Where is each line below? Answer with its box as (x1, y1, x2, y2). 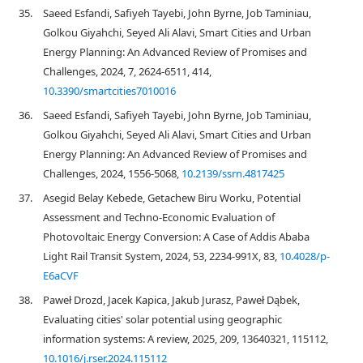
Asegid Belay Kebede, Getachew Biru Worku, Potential (43, 190, 301, 205)
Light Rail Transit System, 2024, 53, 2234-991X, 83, (43, 249, 280, 263)
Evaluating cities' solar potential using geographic (43, 312, 282, 327)
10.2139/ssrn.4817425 (181, 166, 284, 181)
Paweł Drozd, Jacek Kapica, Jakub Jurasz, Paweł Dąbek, (43, 293, 300, 307)
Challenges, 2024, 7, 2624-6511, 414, (43, 64, 211, 79)
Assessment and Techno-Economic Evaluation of (43, 210, 275, 224)
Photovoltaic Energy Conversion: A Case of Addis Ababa (43, 229, 310, 244)
